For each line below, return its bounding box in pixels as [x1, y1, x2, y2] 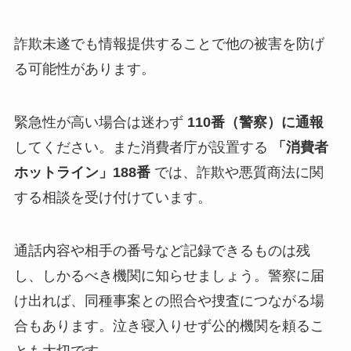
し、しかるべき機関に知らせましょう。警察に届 [13, 267, 324, 284]
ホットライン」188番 [13, 164, 150, 180]
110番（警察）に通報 [186, 114, 324, 130]
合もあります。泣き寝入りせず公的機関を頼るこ [13, 317, 324, 334]
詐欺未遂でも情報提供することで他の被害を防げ [13, 35, 324, 52]
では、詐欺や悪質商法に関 [150, 164, 324, 180]
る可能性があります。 [13, 60, 155, 77]
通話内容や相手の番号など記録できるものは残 [13, 242, 310, 259]
